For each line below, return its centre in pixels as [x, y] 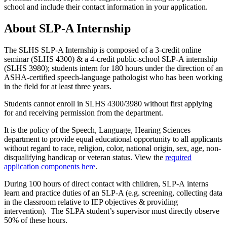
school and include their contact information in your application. [106, 7]
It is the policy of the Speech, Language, [69, 130]
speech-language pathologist [102, 78]
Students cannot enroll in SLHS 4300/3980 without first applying [108, 104]
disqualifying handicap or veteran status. [68, 158]
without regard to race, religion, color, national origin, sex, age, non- [112, 148]
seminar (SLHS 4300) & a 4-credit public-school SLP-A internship [111, 59]
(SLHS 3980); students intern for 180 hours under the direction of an [113, 68]
